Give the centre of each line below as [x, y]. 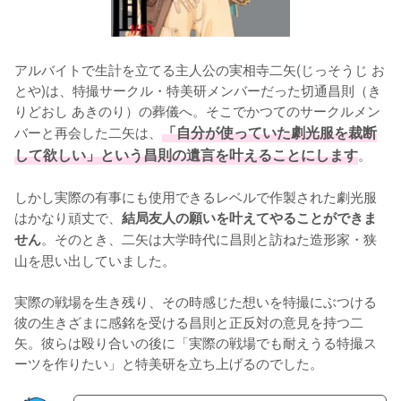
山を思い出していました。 [95, 259]
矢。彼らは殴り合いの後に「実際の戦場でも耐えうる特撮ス [196, 341]
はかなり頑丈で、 [68, 216]
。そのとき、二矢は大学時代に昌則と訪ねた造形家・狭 [209, 238]
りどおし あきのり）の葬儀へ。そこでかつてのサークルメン [197, 110]
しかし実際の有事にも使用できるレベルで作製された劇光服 [196, 196]
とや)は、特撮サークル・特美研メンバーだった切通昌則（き [198, 89]
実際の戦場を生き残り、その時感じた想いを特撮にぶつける [196, 300]
